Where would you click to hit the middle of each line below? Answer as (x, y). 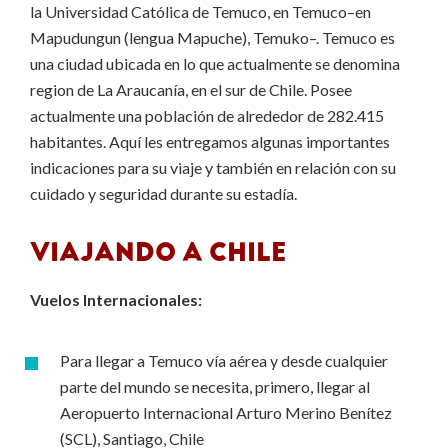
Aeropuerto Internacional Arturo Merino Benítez (226, 412)
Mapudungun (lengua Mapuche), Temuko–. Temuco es (212, 37)
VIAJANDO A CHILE (161, 252)
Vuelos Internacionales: (116, 299)
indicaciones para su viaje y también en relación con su (213, 167)
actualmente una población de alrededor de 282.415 (207, 115)
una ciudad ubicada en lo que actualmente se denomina (215, 63)
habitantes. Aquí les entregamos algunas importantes (210, 141)
